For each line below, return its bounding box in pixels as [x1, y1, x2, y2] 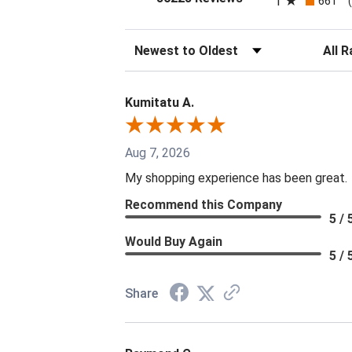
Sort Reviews [124, 38, 198, 53]
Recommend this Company [125, 197, 282, 213]
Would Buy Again [125, 234, 222, 250]
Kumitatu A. [125, 95, 194, 110]
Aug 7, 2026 [125, 145, 190, 161]
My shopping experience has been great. [125, 170, 347, 186]
